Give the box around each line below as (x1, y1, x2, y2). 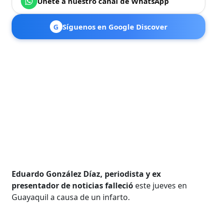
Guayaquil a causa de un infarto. (12, 191, 130, 202)
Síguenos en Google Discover (62, 21, 168, 31)
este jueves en (133, 180, 187, 191)
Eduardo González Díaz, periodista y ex (12, 168, 161, 179)
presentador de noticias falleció (12, 180, 134, 191)
